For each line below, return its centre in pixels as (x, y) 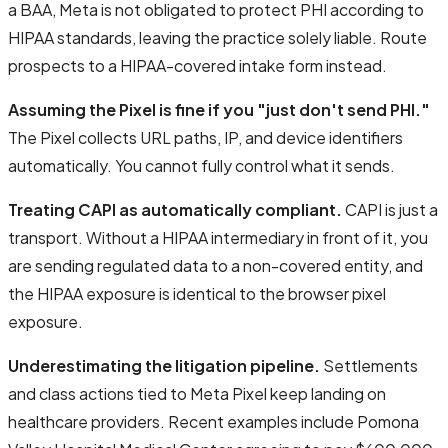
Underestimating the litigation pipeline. (164, 365)
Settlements (369, 365)
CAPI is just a (390, 209)
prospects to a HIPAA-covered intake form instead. (197, 65)
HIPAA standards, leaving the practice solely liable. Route (217, 37)
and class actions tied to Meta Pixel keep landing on (197, 393)
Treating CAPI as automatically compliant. (175, 209)
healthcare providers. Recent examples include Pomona (213, 421)
